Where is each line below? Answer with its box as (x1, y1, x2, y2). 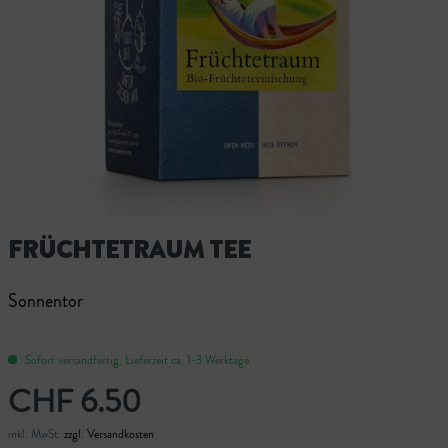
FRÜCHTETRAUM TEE (8, 232, 251, 267)
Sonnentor (8, 287, 83, 314)
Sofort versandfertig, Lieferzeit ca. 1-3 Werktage (22, 350, 249, 369)
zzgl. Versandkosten (64, 424, 154, 443)
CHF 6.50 (8, 377, 141, 424)
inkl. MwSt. (8, 424, 64, 443)
